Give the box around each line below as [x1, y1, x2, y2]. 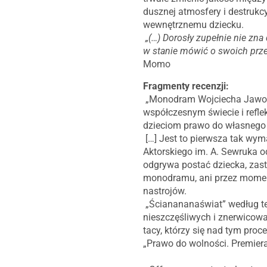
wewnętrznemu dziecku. [143, 19, 244, 30]
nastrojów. [143, 185, 187, 197]
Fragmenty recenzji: [143, 80, 229, 92]
